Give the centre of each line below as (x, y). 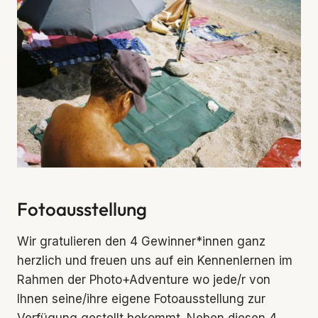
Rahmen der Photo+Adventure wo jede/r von (144, 279)
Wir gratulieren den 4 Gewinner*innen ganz (141, 241)
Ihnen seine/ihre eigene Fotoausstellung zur (141, 298)
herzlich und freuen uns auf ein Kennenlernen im (155, 260)
